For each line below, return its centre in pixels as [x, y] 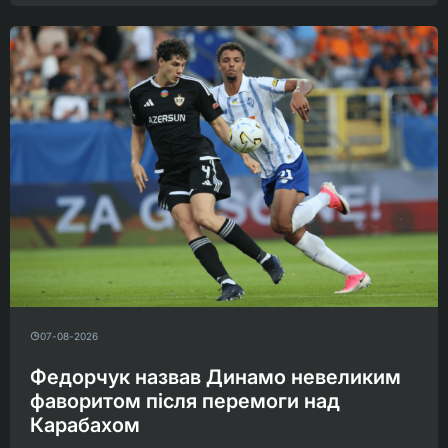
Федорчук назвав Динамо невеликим [215, 377]
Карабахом [85, 425]
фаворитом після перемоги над [185, 401]
